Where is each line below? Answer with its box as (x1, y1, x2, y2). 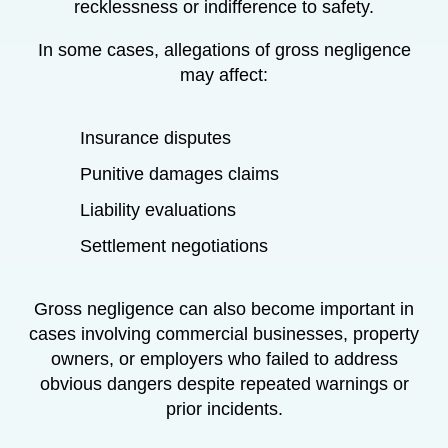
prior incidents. (165, 398, 283, 419)
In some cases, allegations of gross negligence (37, 39, 411, 60)
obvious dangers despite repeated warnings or (39, 373, 409, 394)
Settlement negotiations (80, 235, 268, 256)
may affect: (180, 64, 268, 85)
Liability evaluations (80, 199, 236, 220)
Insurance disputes (80, 127, 231, 148)
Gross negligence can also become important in (34, 298, 414, 319)
